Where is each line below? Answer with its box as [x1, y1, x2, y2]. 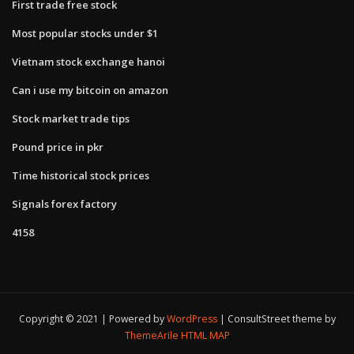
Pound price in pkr [12, 139, 104, 154]
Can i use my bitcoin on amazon [12, 82, 168, 97]
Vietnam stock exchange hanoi [12, 54, 165, 69]
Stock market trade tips [12, 111, 130, 126]
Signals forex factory [12, 196, 117, 211]
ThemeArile [124, 329, 179, 343]
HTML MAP [180, 329, 230, 343]
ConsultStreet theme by [227, 312, 336, 326]
